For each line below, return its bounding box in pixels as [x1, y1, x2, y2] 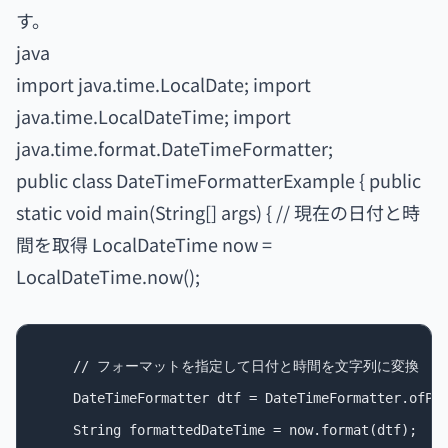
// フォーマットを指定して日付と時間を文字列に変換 [41, 358, 419, 374]
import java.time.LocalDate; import [16, 71, 311, 97]
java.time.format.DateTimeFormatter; [16, 135, 333, 161]
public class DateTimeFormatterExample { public [16, 167, 421, 193]
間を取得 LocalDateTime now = [16, 231, 272, 257]
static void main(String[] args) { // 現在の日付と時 [16, 199, 420, 225]
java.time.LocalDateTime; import [16, 103, 291, 129]
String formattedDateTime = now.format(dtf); [41, 422, 417, 438]
